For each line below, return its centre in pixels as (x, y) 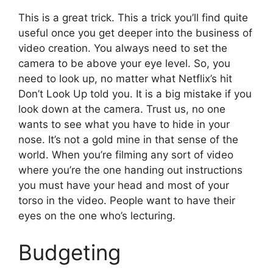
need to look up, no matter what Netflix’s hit (125, 79)
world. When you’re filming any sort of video (126, 155)
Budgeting (69, 252)
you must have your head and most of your (124, 186)
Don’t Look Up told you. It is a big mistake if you (135, 94)
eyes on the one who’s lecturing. (97, 216)
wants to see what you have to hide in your (124, 125)
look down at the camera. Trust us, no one (122, 109)
